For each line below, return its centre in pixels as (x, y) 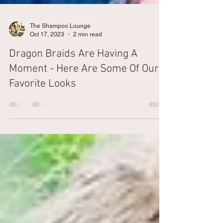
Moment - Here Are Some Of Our (84, 91)
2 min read (88, 56)
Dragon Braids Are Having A (73, 76)
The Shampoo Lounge (60, 48)
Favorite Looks (43, 106)
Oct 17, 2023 (47, 56)
